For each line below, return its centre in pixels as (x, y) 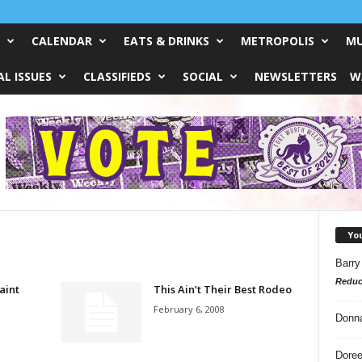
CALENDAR (61, 41)
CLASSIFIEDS (117, 76)
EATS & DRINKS (166, 41)
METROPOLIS (277, 41)
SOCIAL (202, 76)
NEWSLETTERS (295, 76)
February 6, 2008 (189, 309)
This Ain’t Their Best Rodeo (222, 289)
